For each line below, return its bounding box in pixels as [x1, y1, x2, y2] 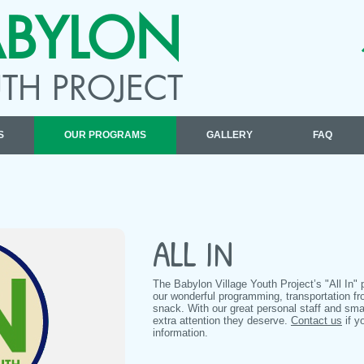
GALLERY [206, 129, 253, 141]
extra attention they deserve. [153, 314, 291, 327]
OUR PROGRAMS [64, 129, 146, 141]
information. [153, 327, 208, 339]
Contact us [291, 314, 342, 327]
